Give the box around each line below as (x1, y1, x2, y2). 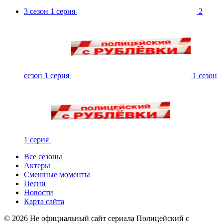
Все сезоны (24, 152, 62, 161)
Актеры (24, 161, 50, 170)
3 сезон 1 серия (24, 6, 75, 15)
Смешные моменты (24, 170, 90, 179)
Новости (24, 188, 53, 197)
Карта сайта (24, 197, 64, 206)
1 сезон (193, 71, 217, 80)
